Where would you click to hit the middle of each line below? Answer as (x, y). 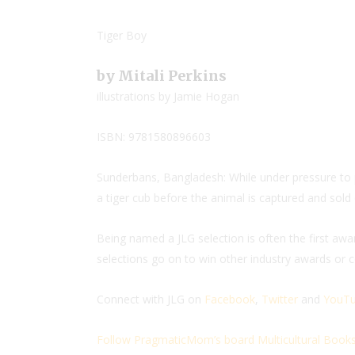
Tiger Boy (122, 35)
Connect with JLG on (151, 299)
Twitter (280, 299)
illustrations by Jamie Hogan (168, 96)
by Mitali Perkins (162, 76)
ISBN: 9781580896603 (154, 137)
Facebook (230, 299)
